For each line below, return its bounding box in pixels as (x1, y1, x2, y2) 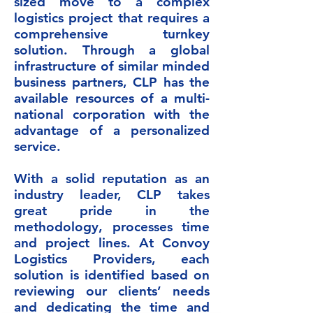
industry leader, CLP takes (14, 187, 210, 203)
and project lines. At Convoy (14, 235, 210, 251)
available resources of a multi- (14, 90, 210, 106)
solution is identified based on (14, 267, 210, 283)
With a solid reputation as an (14, 170, 210, 187)
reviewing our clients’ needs (14, 283, 210, 299)
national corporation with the (14, 106, 210, 122)
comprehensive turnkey (14, 26, 210, 42)
